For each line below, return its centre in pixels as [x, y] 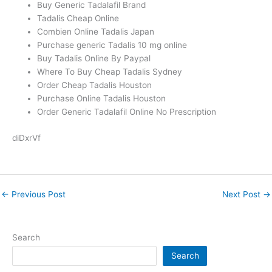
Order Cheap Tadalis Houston [95, 85]
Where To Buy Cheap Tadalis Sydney [110, 72]
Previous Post [37, 194]
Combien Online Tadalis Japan [96, 32]
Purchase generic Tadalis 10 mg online [112, 45]
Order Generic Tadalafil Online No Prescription [127, 112]
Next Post [243, 194]
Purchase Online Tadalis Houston [102, 99]
